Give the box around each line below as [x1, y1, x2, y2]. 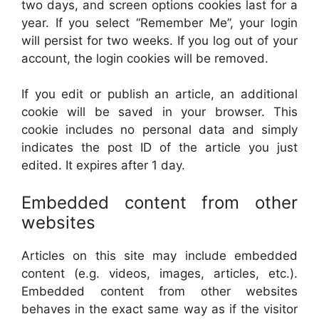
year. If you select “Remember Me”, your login [21, 15, 298, 30]
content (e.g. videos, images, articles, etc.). [21, 266, 298, 281]
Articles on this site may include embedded [21, 248, 298, 263]
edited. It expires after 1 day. [21, 158, 185, 172]
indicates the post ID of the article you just [21, 140, 298, 155]
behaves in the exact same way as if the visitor [21, 301, 298, 316]
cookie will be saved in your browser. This [21, 105, 298, 119]
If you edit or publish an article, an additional [21, 87, 298, 101]
